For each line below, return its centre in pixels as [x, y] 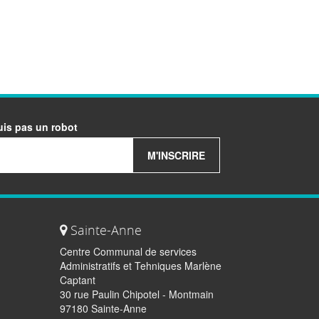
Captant [77, 280]
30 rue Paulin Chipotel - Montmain [136, 294]
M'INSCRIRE [177, 156]
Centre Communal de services [128, 252]
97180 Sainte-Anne [103, 309]
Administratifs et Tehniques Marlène [140, 266]
